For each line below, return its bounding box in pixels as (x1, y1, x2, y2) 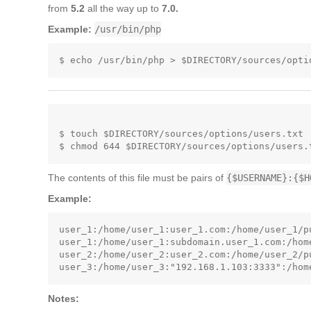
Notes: (48, 293, 79, 304)
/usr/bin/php (94, 24, 161, 35)
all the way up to (85, 3, 162, 14)
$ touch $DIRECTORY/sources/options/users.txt (59, 128, 303, 139)
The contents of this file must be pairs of (48, 172, 226, 183)
